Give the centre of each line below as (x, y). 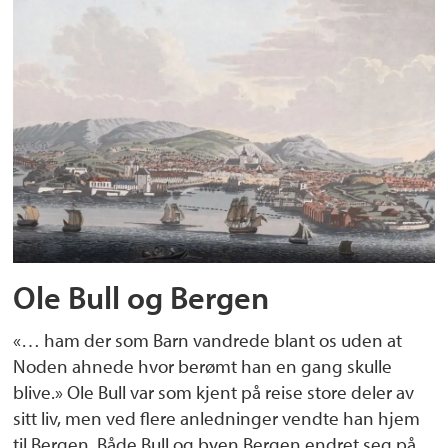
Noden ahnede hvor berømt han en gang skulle (203, 365)
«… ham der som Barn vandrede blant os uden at (208, 339)
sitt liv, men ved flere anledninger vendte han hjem (217, 417)
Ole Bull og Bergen (141, 296)
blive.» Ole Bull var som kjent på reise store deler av (214, 391)
